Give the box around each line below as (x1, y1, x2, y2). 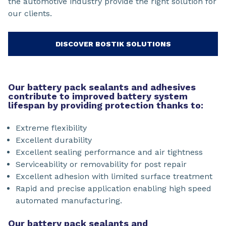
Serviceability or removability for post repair (16, 159, 187, 169)
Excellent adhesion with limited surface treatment (16, 171, 212, 181)
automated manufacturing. (16, 195, 122, 205)
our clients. (8, 8, 54, 18)
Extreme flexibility (16, 123, 87, 133)
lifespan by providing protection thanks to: (8, 99, 203, 110)
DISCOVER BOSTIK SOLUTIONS (55, 39, 171, 48)
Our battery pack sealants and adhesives (8, 81, 196, 92)
